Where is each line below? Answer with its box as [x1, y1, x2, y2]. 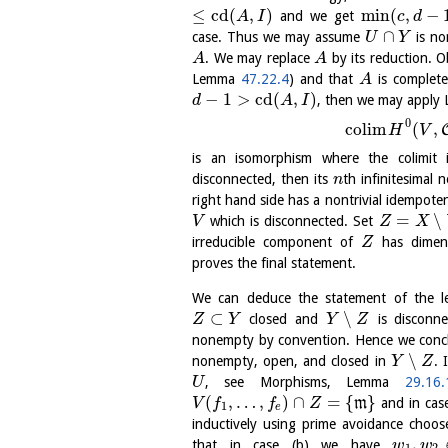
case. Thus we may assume [192, 29, 366, 46]
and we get [273, 8, 361, 25]
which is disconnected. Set [204, 212, 379, 229]
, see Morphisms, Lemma [204, 373, 405, 390]
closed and [241, 310, 327, 327]
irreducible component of [192, 233, 362, 250]
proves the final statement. [192, 254, 356, 271]
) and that [288, 71, 360, 88]
